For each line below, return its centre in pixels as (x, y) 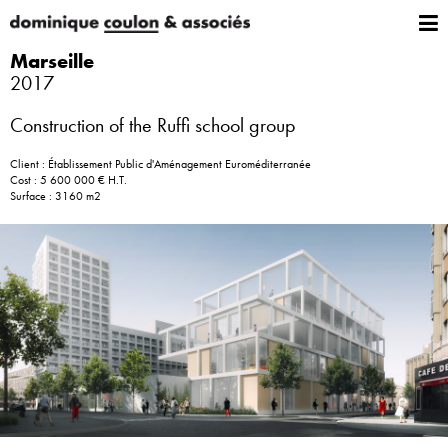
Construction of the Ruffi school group (153, 125)
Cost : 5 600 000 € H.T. (68, 180)
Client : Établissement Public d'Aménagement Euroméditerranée (160, 164)
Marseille (52, 61)
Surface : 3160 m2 (55, 196)
